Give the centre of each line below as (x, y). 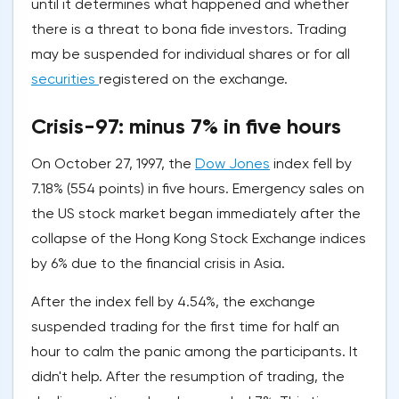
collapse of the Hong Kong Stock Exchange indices (199, 239)
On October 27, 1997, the (113, 164)
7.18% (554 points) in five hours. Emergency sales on (198, 189)
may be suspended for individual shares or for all (191, 54)
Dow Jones (232, 164)
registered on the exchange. (193, 79)
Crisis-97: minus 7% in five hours (186, 126)
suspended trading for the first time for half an (185, 327)
